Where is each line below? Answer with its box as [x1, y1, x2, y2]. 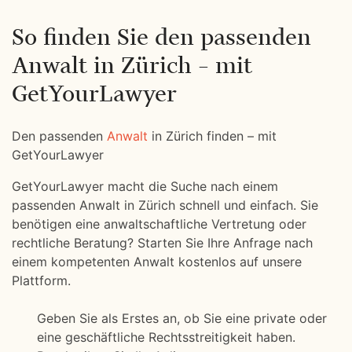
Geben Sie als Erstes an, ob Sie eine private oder [37, 310, 327, 326]
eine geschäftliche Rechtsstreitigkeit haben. [37, 329, 295, 345]
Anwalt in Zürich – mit [12, 50, 252, 79]
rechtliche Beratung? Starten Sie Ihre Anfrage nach [12, 235, 313, 251]
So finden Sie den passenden [12, 22, 311, 51]
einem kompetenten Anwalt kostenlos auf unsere [12, 254, 302, 269]
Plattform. [12, 273, 71, 288]
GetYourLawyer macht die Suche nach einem [12, 178, 278, 194]
